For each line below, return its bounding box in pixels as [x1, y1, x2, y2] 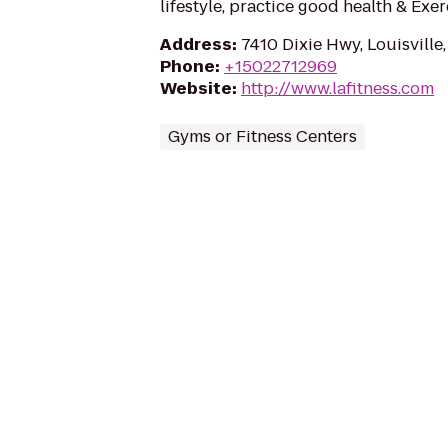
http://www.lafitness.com [241, 77, 434, 100]
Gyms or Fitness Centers [168, 125, 357, 148]
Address [160, 33, 232, 56]
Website [160, 77, 232, 100]
